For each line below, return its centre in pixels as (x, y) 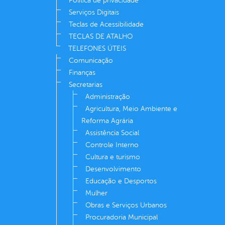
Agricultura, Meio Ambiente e (131, 109)
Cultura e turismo (113, 157)
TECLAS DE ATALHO (101, 37)
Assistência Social (112, 133)
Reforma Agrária (107, 121)
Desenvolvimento (113, 169)
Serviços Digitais (94, 13)
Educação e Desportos (121, 181)
